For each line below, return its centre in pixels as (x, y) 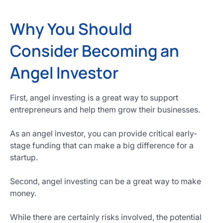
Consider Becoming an (95, 51)
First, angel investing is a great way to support (94, 98)
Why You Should (71, 29)
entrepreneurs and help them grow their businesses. (105, 110)
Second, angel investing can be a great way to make (106, 181)
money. (23, 193)
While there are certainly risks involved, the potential (106, 217)
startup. (24, 157)
